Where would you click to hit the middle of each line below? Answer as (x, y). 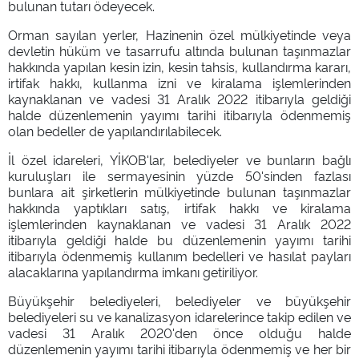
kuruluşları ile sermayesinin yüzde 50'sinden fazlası (179, 175)
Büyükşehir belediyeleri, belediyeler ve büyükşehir (179, 300)
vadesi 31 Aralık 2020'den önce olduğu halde (179, 332)
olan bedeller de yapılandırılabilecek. (115, 130)
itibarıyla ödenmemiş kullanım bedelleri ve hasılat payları (179, 255)
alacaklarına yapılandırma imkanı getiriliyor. (133, 271)
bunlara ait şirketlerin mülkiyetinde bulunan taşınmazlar (179, 191)
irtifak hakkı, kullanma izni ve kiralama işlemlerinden (179, 82)
